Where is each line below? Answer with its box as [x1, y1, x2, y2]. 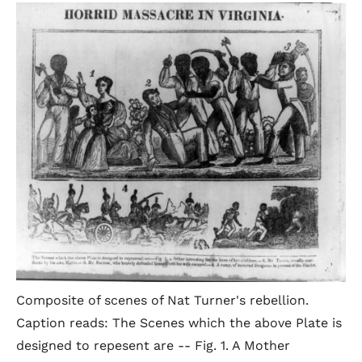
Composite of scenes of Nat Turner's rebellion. [16, 292, 309, 308]
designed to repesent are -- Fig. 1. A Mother [16, 337, 290, 353]
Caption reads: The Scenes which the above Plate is [16, 314, 342, 330]
